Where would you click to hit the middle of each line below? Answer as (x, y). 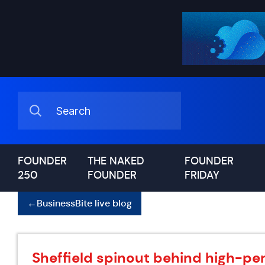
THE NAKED (116, 161)
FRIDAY (202, 175)
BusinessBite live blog (84, 203)
